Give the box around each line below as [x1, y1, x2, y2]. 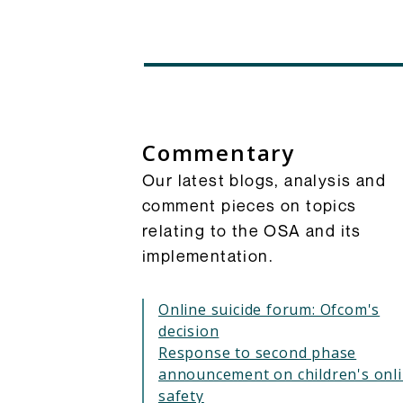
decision [158, 321, 219, 341]
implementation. [142, 246, 273, 265]
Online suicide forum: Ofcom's [158, 300, 381, 319]
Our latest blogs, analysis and [142, 170, 386, 190]
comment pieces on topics [142, 195, 357, 215]
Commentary [142, 138, 295, 167]
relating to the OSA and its [142, 220, 362, 240]
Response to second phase [158, 343, 357, 363]
